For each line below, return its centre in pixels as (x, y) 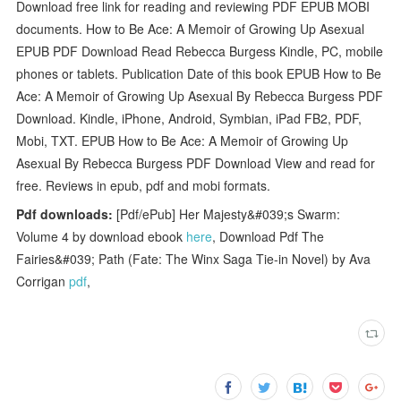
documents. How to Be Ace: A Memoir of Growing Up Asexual (191, 28)
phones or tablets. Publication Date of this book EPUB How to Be (199, 73)
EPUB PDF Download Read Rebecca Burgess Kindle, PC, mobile (200, 51)
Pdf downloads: (65, 213)
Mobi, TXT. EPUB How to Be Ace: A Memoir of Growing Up (183, 140)
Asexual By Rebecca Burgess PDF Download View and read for (196, 162)
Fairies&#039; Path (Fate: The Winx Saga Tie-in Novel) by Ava (194, 258)
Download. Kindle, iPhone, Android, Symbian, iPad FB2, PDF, (189, 118)
